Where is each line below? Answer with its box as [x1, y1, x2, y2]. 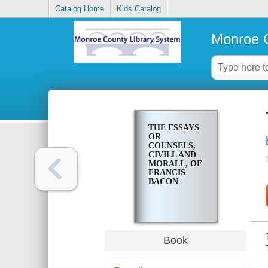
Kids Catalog [117, 4, 162, 14]
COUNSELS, [148, 141, 196, 151]
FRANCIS [148, 168, 185, 178]
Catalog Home [55, 4, 105, 14]
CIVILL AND [148, 150, 196, 160]
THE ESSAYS [148, 123, 199, 133]
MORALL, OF [148, 159, 202, 169]
